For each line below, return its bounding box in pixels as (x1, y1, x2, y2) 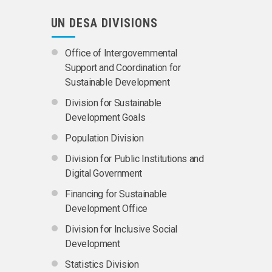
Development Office (65, 203, 148, 215)
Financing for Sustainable (65, 188, 167, 200)
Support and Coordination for (65, 62, 181, 74)
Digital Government (65, 168, 142, 180)
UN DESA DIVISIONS (50, 16, 158, 31)
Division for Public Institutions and (65, 153, 204, 165)
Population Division (65, 132, 144, 144)
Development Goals (65, 112, 146, 124)
